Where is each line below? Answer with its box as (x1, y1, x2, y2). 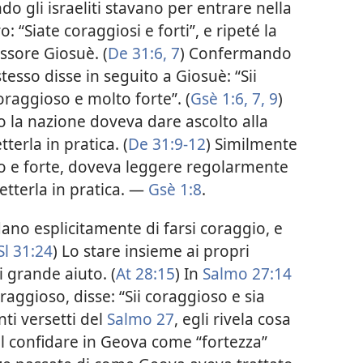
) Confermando (180, 42, 292, 65)
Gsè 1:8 (148, 178, 202, 201)
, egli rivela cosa (174, 307, 291, 330)
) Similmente (206, 133, 297, 156)
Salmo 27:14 (203, 262, 292, 284)
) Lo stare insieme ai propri (53, 239, 250, 262)
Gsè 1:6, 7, (190, 88, 265, 110)
